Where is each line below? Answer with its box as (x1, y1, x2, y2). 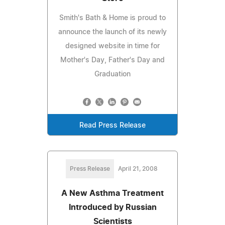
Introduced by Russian (68, 203, 157, 211)
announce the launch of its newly (58, 28, 167, 36)
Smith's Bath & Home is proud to (59, 14, 166, 22)
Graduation (94, 70, 131, 78)
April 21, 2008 (118, 165, 158, 172)
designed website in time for (65, 42, 160, 50)
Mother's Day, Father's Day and (60, 56, 165, 64)
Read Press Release (79, 122, 146, 129)
